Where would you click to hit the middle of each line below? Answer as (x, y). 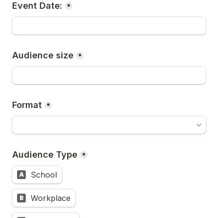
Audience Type (45, 154)
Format (27, 105)
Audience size (43, 55)
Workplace (51, 198)
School (44, 175)
